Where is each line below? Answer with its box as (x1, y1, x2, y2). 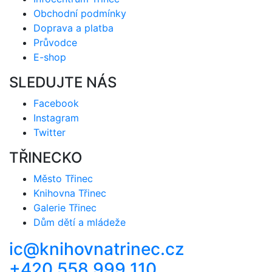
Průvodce (33, 36, 77, 49)
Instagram (33, 111, 79, 124)
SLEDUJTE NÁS (9, 73, 117, 91)
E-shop (33, 50, 66, 63)
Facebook (33, 97, 79, 109)
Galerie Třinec (33, 201, 97, 214)
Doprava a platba (33, 21, 114, 34)
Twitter (33, 126, 66, 138)
